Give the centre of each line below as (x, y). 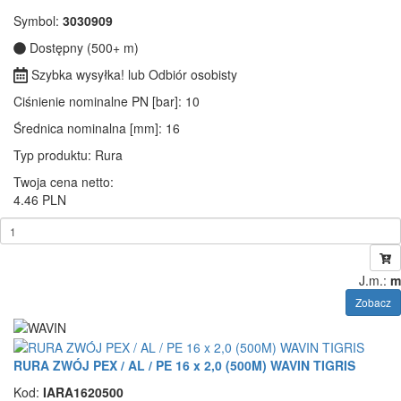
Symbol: (38, 21)
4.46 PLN (40, 200)
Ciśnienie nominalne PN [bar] (96, 102)
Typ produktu (51, 155)
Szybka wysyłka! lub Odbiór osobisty (133, 75)
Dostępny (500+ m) (82, 48)
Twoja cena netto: (64, 182)
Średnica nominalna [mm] (86, 128)
